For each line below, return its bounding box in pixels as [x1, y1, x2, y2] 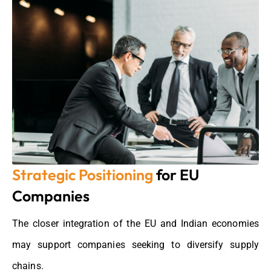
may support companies [12, 239, 132, 251]
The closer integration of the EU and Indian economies [12, 218, 259, 230]
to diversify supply [165, 239, 259, 251]
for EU [153, 165, 199, 185]
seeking [131, 239, 165, 251]
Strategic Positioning [12, 165, 153, 185]
